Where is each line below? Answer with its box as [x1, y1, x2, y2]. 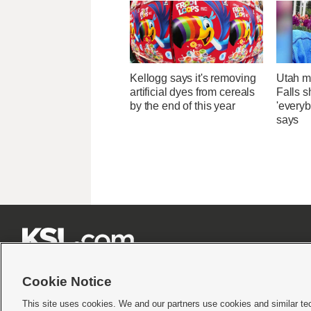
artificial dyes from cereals [130, 86, 255, 99]
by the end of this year [130, 100, 235, 112]
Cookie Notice [22, 274, 112, 289]
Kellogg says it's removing [130, 72, 256, 85]
